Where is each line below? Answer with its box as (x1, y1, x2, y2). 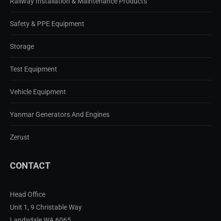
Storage (10, 42, 34, 50)
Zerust (10, 133, 30, 141)
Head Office (10, 190, 45, 198)
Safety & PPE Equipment (10, 19, 84, 28)
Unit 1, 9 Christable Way (10, 203, 82, 211)
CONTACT (10, 160, 50, 171)
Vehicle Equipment (10, 87, 66, 96)
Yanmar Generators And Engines (10, 110, 110, 118)
